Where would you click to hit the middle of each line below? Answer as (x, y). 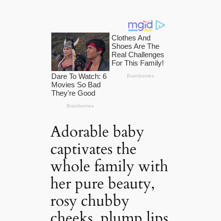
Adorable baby (97, 131)
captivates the (94, 149)
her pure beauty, (103, 183)
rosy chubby (90, 201)
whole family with (110, 166)
